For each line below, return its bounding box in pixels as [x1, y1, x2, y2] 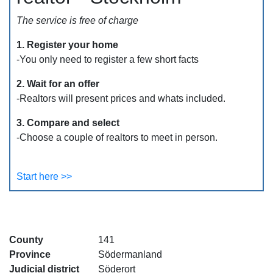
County [9, 235, 43, 245]
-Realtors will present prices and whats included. [16, 93, 225, 104]
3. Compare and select [16, 118, 119, 128]
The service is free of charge [16, 15, 138, 26]
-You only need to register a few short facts [16, 54, 199, 65]
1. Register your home [16, 40, 118, 50]
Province [9, 249, 51, 260]
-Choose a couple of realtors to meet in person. [16, 132, 218, 143]
